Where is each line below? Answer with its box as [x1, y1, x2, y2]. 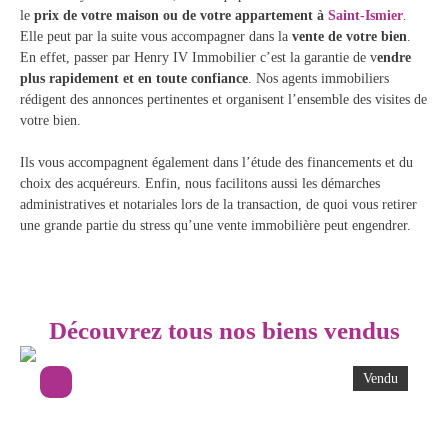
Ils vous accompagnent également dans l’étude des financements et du [20, 154, 413, 171]
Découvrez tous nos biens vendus [48, 317, 400, 345]
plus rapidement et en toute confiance [20, 70, 248, 87]
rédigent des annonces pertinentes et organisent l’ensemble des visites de [20, 91, 427, 108]
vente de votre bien [288, 28, 407, 45]
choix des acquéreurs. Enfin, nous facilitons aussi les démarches [20, 175, 380, 192]
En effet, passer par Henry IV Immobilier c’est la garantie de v [20, 49, 377, 66]
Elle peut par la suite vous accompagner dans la [20, 28, 288, 45]
